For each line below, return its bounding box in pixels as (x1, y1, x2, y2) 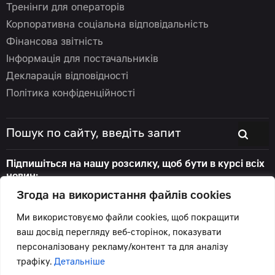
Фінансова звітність (6, 37, 103, 48)
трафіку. (17, 258, 54, 267)
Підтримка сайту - (6, 264, 91, 274)
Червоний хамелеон (91, 264, 183, 274)
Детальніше (54, 258, 105, 267)
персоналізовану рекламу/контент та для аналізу (17, 244, 228, 252)
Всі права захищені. (6, 247, 96, 257)
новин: (6, 172, 38, 182)
